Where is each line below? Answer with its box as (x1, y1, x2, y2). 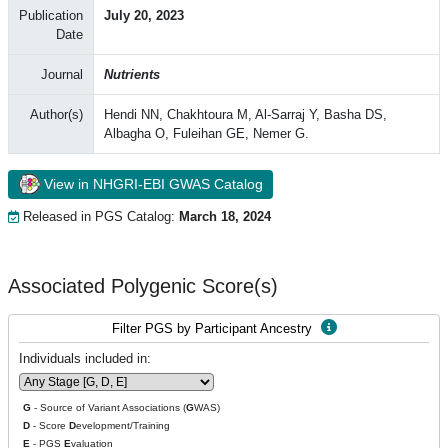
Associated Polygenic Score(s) (8, 275, 278, 297)
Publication (19, 8, 83, 23)
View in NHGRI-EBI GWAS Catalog (44, 176, 263, 192)
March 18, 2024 (179, 209, 271, 224)
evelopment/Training (76, 420, 170, 431)
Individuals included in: (19, 351, 151, 366)
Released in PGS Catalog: (19, 209, 179, 224)
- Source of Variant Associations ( (31, 402, 186, 413)
